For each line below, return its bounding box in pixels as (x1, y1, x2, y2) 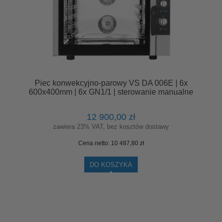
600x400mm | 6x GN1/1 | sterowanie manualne (29, 87, 193, 96)
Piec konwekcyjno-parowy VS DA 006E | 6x (34, 78, 188, 87)
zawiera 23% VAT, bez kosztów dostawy (53, 123, 169, 131)
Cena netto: (78, 140, 111, 147)
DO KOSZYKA (90, 161, 132, 169)
